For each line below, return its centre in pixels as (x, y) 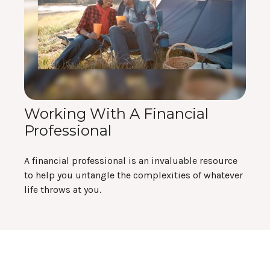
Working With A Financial (116, 114)
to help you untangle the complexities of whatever (133, 175)
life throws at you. (63, 190)
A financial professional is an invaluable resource (131, 161)
